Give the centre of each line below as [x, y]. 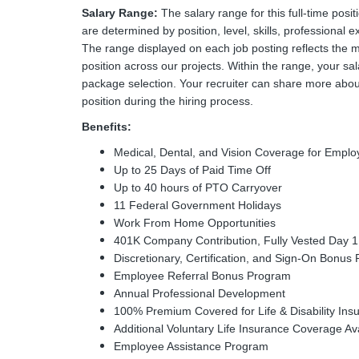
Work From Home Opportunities [195, 223]
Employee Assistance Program [191, 346]
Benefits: [107, 127]
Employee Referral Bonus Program [204, 276]
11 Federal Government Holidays [198, 205]
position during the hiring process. [169, 101]
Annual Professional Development [201, 293]
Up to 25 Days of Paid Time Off [192, 170]
